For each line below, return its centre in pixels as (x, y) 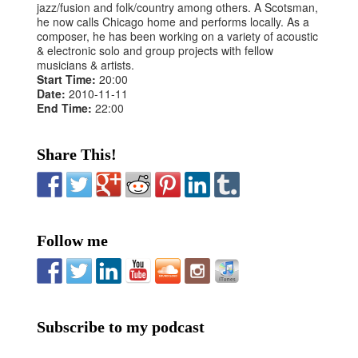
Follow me (73, 240)
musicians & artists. (86, 64)
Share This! (77, 154)
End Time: (66, 107)
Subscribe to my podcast (121, 326)
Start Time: (68, 79)
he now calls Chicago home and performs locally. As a (173, 21)
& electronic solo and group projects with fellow (155, 50)
